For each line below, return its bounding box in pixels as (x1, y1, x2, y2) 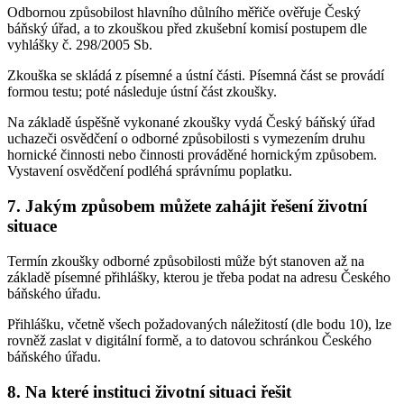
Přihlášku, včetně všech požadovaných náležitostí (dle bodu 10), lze (7, 316, 391, 332)
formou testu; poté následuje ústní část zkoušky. (7, 84, 277, 100)
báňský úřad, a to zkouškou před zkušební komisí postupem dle (7, 21, 367, 37)
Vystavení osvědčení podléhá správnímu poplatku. (7, 163, 292, 179)
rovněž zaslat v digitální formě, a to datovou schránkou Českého (7, 332, 372, 348)
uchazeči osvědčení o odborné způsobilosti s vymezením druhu (7, 131, 365, 147)
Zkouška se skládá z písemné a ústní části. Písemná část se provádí (7, 68, 384, 84)
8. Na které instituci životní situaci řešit (7, 381, 291, 401)
